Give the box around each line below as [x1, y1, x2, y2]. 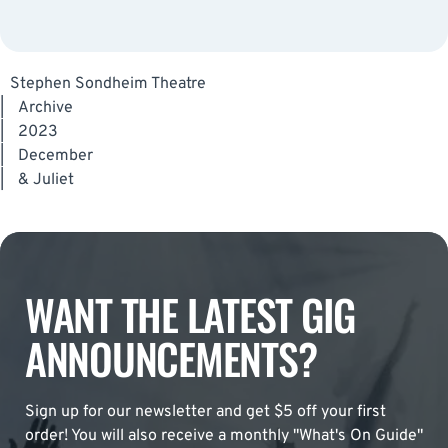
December [18, 145, 93, 166]
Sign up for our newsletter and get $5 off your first [25, 401, 386, 422]
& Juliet [18, 169, 74, 190]
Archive [18, 97, 73, 118]
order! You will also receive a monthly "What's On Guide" [25, 425, 423, 446]
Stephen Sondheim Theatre [10, 73, 206, 94]
